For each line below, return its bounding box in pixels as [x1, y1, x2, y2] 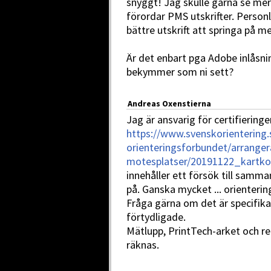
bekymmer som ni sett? [126, 65, 233, 79]
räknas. [126, 238, 159, 252]
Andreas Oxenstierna [128, 98, 211, 109]
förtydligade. [126, 210, 186, 224]
